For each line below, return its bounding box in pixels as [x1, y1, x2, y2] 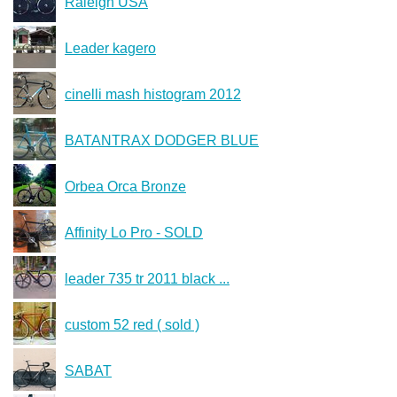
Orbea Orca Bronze [65, 178, 186, 194]
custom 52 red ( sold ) [65, 316, 199, 332]
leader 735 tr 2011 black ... [65, 270, 230, 286]
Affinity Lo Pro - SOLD [65, 224, 203, 240]
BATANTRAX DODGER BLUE [65, 132, 259, 148]
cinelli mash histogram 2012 [65, 86, 241, 102]
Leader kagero [65, 40, 156, 56]
